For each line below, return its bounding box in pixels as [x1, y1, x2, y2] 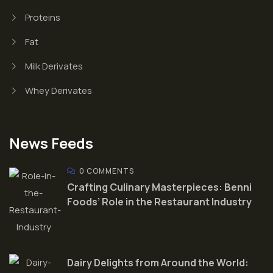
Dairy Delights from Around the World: [67, 255, 249, 269]
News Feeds [9, 132, 93, 153]
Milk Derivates [24, 59, 83, 73]
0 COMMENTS [79, 165, 134, 176]
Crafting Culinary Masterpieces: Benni [67, 180, 252, 194]
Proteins [24, 10, 60, 24]
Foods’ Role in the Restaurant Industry [67, 194, 252, 208]
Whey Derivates [24, 83, 92, 97]
